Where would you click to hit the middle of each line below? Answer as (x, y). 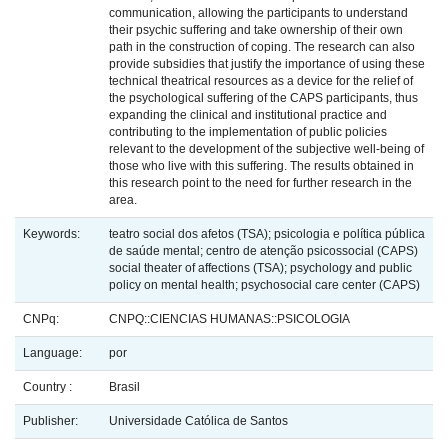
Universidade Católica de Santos (198, 421)
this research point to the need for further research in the (260, 183)
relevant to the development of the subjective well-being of (266, 149)
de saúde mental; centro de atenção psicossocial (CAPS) (263, 251)
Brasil (124, 387)
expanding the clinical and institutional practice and (248, 115)
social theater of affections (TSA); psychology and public (260, 268)
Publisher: (52, 421)
